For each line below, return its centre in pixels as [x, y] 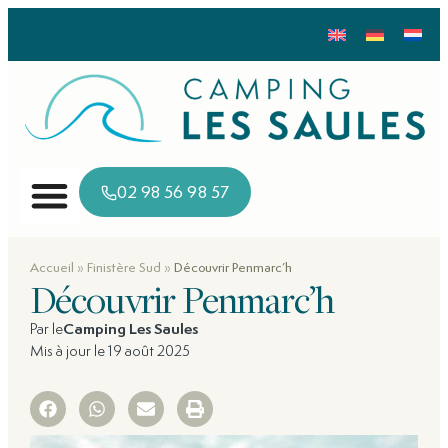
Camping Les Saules [130, 329]
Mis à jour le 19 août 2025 [109, 351]
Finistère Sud [123, 267]
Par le [46, 329]
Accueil [51, 267]
